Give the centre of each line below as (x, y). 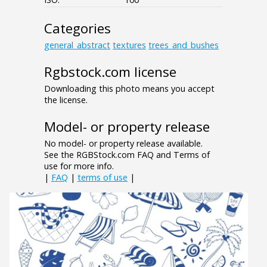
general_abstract (77, 45)
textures (129, 45)
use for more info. (79, 166)
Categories (77, 29)
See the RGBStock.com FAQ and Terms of (127, 155)
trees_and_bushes (184, 45)
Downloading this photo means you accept (129, 89)
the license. (66, 100)
